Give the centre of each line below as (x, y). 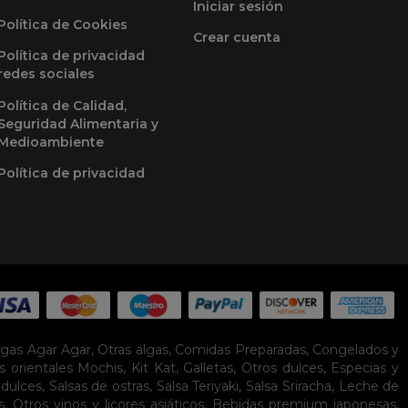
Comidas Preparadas (240, 350)
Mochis (101, 368)
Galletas (209, 368)
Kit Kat (153, 368)
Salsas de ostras (99, 387)
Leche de (369, 387)
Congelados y (356, 350)
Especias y (365, 368)
